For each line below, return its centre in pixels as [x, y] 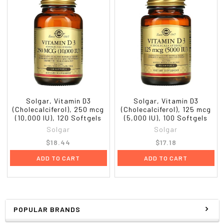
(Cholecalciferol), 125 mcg [166, 109]
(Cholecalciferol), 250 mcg [58, 109]
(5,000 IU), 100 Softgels [166, 117]
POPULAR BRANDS [47, 209]
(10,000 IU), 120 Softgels [58, 117]
